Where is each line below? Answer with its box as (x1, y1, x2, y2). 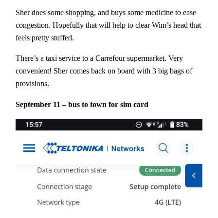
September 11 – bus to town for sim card (16, 99, 148, 109)
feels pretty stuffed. (16, 33, 74, 42)
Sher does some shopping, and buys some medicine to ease (16, 7, 196, 17)
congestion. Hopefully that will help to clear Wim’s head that (16, 20, 201, 30)
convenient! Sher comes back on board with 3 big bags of (16, 66, 192, 76)
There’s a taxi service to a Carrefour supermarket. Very (16, 54, 183, 63)
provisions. (16, 79, 49, 89)
